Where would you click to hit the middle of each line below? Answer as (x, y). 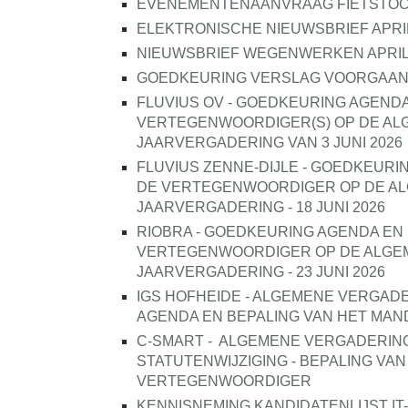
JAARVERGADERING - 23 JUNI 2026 (261, 272)
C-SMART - (174, 341)
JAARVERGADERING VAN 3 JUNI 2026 (270, 143)
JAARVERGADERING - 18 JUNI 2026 (261, 207)
